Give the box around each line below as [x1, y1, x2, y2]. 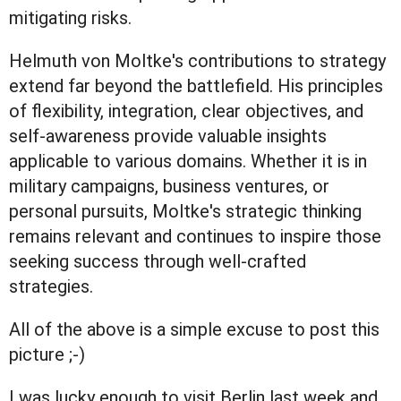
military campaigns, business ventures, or [9, 175, 329, 198]
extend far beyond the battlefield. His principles [9, 75, 383, 98]
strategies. [9, 276, 93, 298]
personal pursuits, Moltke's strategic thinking [9, 200, 362, 223]
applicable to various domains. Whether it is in [9, 150, 367, 173]
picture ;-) [9, 344, 85, 366]
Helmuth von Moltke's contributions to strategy [9, 50, 386, 73]
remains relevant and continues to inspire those [9, 226, 381, 248]
